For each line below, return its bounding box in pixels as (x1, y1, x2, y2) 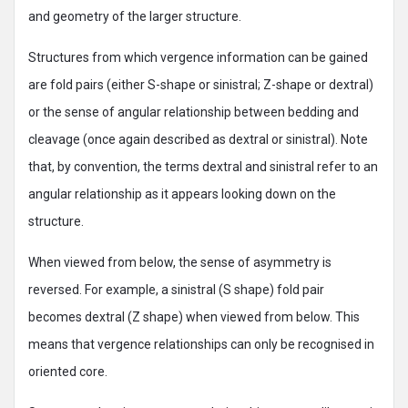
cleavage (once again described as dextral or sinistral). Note (28, 132, 368, 147)
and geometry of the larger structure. (28, 9, 241, 24)
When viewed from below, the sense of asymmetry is (28, 255, 331, 270)
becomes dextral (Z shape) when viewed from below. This (28, 310, 360, 324)
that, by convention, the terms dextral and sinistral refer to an (28, 159, 378, 174)
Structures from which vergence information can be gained (28, 50, 368, 65)
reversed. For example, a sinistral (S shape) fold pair (28, 282, 324, 297)
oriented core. (28, 364, 107, 379)
